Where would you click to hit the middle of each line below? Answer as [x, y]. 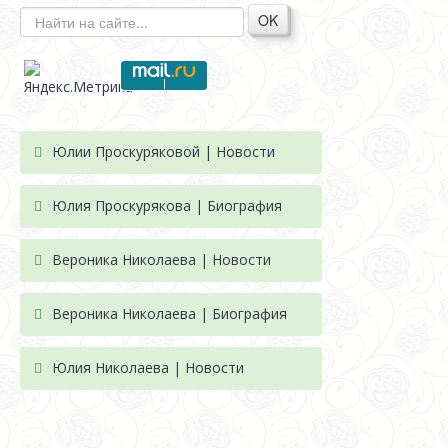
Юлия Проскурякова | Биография [167, 205]
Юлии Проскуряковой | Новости [163, 151]
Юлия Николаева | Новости [148, 367]
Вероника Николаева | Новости [161, 259]
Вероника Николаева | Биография [169, 313]
